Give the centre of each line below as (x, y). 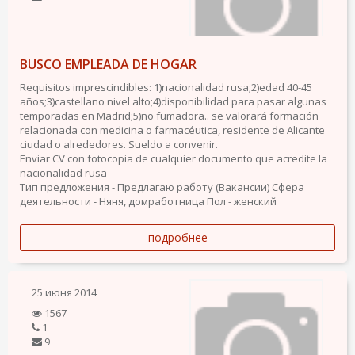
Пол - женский (242, 201)
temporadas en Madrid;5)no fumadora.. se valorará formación (169, 116)
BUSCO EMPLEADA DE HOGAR (108, 64)
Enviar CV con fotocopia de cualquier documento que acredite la (174, 158)
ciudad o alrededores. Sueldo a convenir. (119, 144)
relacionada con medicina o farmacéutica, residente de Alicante (172, 130)
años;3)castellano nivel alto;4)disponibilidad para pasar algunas (173, 101)
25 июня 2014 (64, 292)
